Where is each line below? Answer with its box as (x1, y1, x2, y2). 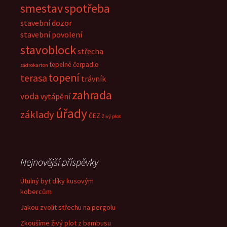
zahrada (72, 87, 112, 102)
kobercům (20, 186, 52, 196)
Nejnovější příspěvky (20, 155, 98, 168)
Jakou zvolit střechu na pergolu (20, 202, 116, 212)
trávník (81, 73, 106, 84)
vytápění (41, 91, 70, 101)
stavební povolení (20, 29, 82, 40)
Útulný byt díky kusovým (20, 176, 94, 185)
